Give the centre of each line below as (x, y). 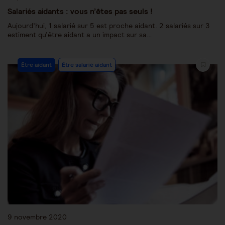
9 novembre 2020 (37, 217)
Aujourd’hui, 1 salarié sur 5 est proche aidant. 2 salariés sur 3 (108, 25)
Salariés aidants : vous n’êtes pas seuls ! (80, 11)
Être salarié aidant (87, 64)
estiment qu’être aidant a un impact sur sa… (80, 34)
